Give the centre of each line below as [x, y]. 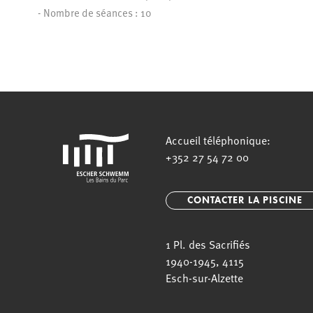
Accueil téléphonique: [218, 140]
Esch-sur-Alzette [205, 277]
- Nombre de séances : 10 [94, 12]
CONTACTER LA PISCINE [245, 200]
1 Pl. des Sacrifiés [208, 244]
